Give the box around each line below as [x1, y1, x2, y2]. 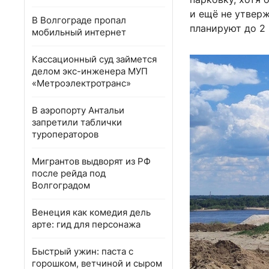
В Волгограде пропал [32, 14, 126, 26]
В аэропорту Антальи [32, 104, 124, 116]
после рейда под [32, 168, 106, 179]
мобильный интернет [32, 26, 126, 38]
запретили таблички [32, 116, 122, 128]
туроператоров [32, 128, 98, 140]
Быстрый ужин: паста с [32, 246, 133, 257]
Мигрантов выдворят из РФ [32, 156, 151, 167]
